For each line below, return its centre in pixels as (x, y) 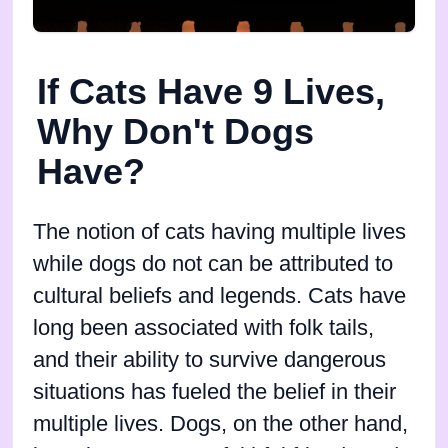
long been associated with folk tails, (203, 328)
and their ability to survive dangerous (209, 360)
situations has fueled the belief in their (214, 392)
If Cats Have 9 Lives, (211, 92)
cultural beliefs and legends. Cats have (219, 296)
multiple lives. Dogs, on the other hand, (220, 424)
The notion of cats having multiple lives (219, 232)
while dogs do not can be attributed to (213, 264)
